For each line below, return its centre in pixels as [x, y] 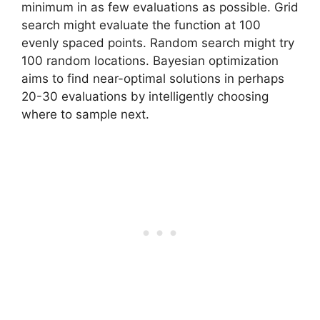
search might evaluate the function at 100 [141, 25]
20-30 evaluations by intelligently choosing [145, 96]
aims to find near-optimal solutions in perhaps [153, 78]
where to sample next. [85, 114]
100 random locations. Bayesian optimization [150, 60]
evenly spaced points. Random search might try [158, 42]
